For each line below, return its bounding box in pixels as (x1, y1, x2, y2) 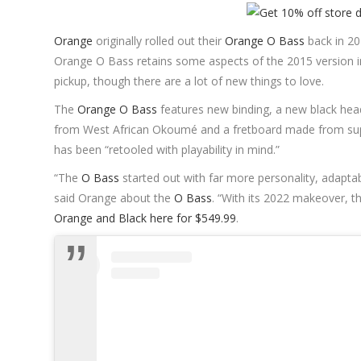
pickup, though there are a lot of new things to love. (54, 73, 325, 89)
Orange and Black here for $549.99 (54, 210, 237, 226)
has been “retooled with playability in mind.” (54, 142, 280, 158)
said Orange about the (54, 190, 175, 206)
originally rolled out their (93, 33, 226, 49)
